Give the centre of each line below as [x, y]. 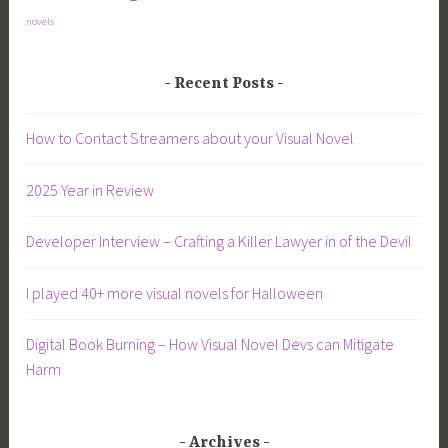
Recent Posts [224, 84]
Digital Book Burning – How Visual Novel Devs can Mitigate [210, 344]
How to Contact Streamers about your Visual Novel [190, 138]
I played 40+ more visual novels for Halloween [175, 293]
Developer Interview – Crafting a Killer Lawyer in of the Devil [219, 241]
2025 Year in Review [90, 189]
